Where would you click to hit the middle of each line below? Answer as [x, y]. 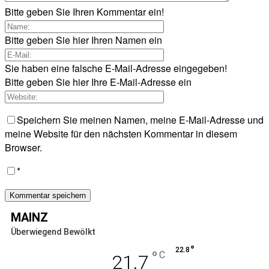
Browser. [23, 147]
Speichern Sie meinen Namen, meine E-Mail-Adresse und [140, 119]
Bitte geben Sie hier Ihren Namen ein [83, 40]
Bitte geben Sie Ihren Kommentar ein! [84, 11]
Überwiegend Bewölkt [53, 231]
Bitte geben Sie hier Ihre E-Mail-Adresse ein [98, 82]
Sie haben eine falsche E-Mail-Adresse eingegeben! [116, 68]
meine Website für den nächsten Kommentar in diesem [121, 133]
